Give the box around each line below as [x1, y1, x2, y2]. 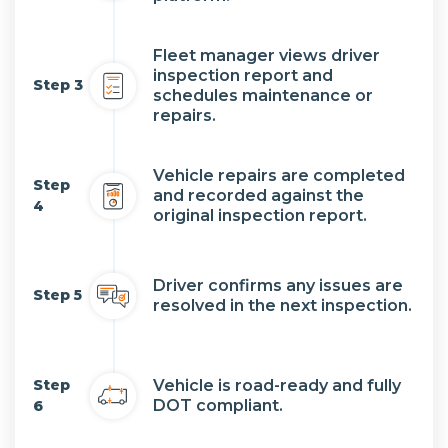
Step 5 [33, 286, 82, 305]
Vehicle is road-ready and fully [153, 375, 401, 395]
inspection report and [153, 65, 333, 85]
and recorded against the [153, 185, 364, 205]
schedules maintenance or [153, 85, 373, 105]
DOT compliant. [153, 395, 283, 415]
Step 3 [33, 76, 83, 95]
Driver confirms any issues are [153, 275, 403, 295]
